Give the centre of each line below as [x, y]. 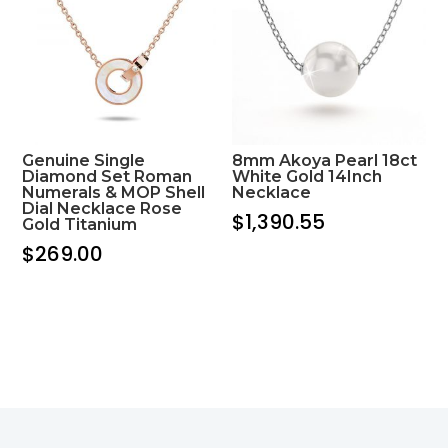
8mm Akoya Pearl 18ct [325, 161]
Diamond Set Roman [107, 177]
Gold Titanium [80, 225]
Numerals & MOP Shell [114, 193]
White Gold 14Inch [307, 177]
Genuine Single [84, 161]
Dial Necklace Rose [102, 209]
